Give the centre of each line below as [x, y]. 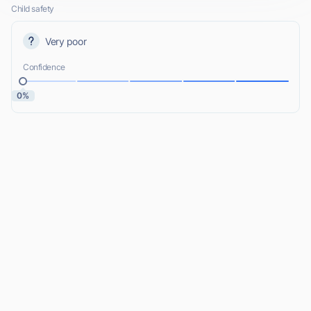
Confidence [44, 67]
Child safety [33, 9]
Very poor [66, 41]
